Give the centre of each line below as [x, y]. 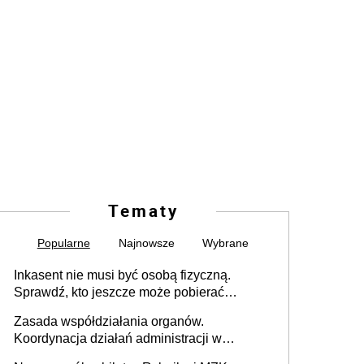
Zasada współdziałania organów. [109, 322]
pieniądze [42, 310]
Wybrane [226, 243]
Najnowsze [146, 243]
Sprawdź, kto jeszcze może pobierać [119, 292]
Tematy [143, 211]
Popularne [63, 243]
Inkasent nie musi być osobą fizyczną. [122, 275]
